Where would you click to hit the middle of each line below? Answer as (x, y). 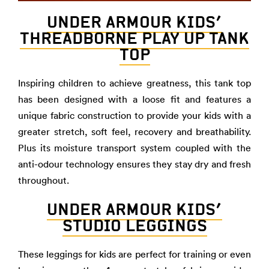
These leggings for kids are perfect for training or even (134, 254)
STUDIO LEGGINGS (134, 225)
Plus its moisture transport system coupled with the (134, 148)
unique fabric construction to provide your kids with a (134, 115)
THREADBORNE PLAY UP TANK (134, 38)
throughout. (44, 180)
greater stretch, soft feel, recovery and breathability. (134, 131)
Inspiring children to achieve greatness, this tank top (134, 83)
